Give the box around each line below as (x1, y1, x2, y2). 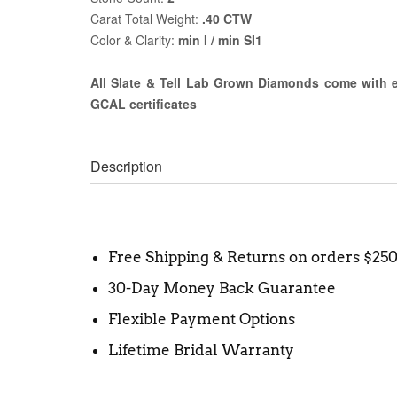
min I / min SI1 (178, 30, 262, 49)
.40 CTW (202, 9, 252, 27)
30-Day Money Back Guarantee (108, 278, 336, 297)
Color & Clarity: (90, 30, 178, 49)
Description (90, 155, 162, 176)
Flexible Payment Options (108, 309, 295, 328)
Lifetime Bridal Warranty (108, 340, 294, 359)
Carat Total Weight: (90, 9, 202, 27)
